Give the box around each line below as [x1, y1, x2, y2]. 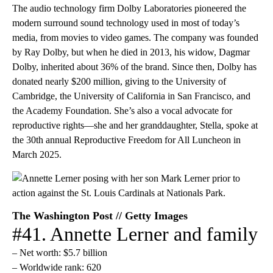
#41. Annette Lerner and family [12, 222, 258, 245]
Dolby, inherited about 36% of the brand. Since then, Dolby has [12, 61, 257, 72]
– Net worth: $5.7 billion [12, 247, 107, 258]
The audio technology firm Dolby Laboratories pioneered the [12, 2, 246, 13]
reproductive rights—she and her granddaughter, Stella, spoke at [12, 119, 258, 130]
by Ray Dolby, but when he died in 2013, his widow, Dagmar [12, 46, 250, 57]
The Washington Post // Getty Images [12, 209, 188, 222]
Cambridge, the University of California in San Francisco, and [12, 90, 250, 101]
